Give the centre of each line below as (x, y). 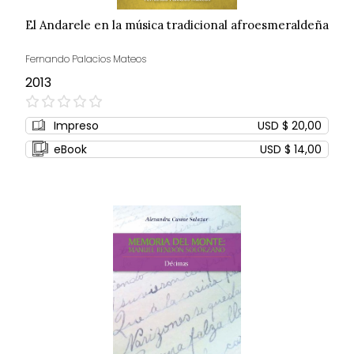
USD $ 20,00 (290, 126)
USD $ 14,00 (291, 150)
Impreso (76, 126)
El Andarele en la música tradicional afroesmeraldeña (177, 25)
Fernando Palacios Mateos (86, 59)
